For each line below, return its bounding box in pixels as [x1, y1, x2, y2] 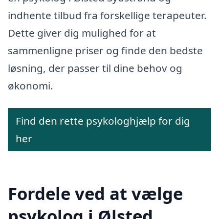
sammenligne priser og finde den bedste [8, 44, 203, 58]
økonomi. [8, 79, 53, 93]
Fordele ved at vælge [8, 182, 183, 205]
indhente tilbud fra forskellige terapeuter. [8, 8, 207, 22]
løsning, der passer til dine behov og [8, 61, 182, 75]
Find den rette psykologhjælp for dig [16, 113, 190, 128]
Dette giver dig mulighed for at [8, 26, 156, 40]
